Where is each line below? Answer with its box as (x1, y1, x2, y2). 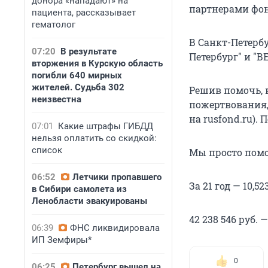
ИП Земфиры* (32, 234, 92, 245)
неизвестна (32, 94, 81, 105)
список (32, 145, 62, 156)
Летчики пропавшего (72, 172, 162, 182)
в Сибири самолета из (32, 184, 127, 194)
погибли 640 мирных (32, 70, 122, 81)
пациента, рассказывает (32, 7, 136, 18)
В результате (60, 46, 117, 57)
